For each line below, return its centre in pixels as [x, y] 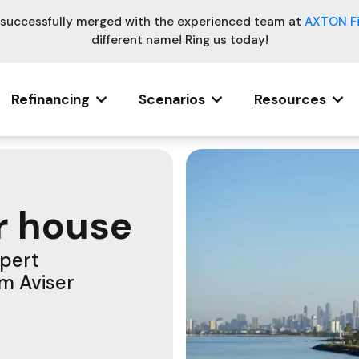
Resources [290, 99]
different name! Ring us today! [179, 40]
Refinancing [50, 99]
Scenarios [171, 99]
